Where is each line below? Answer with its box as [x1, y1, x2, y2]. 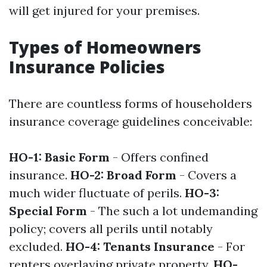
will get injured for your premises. [9, 3, 200, 18]
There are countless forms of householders [9, 96, 252, 111]
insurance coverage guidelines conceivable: [9, 114, 252, 129]
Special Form [9, 203, 87, 218]
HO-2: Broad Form [70, 167, 176, 182]
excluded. [9, 239, 66, 254]
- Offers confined [110, 150, 209, 164]
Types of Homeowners [9, 36, 201, 58]
